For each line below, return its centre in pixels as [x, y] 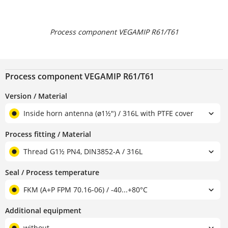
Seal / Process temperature [52, 173]
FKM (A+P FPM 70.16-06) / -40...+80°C [85, 190]
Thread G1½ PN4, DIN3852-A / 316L [83, 152]
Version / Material [36, 96]
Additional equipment [43, 211]
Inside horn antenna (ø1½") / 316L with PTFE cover [108, 113]
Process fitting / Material [48, 134]
